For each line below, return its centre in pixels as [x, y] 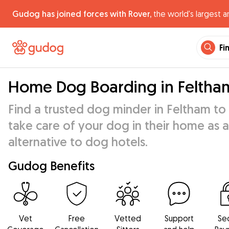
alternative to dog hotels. [78, 142]
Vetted [128, 218]
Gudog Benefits [51, 166]
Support [179, 218]
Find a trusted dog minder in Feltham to [117, 109]
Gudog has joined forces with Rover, [82, 14]
